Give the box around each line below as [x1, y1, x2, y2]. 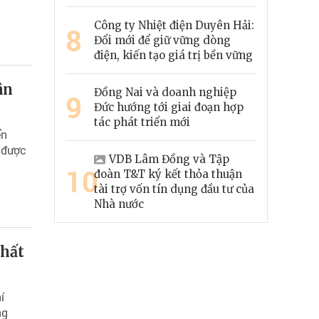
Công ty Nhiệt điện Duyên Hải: [94, 19, 254, 33]
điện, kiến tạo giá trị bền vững [94, 48, 253, 63]
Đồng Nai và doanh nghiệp [94, 85, 236, 100]
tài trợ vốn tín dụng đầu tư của [94, 182, 254, 197]
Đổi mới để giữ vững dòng [94, 33, 231, 48]
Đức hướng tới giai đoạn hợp [94, 100, 244, 115]
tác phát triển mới [94, 115, 190, 130]
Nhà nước [94, 197, 144, 211]
